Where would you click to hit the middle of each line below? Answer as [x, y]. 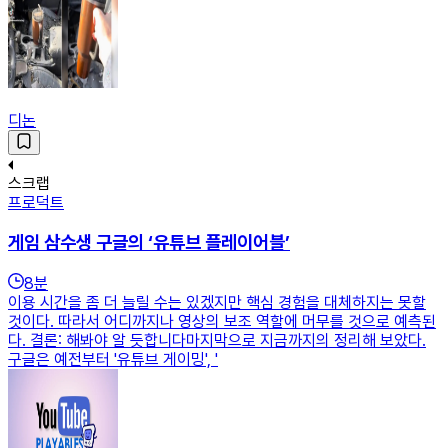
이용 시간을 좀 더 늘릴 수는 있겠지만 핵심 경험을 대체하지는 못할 [217, 302]
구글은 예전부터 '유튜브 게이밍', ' [113, 359]
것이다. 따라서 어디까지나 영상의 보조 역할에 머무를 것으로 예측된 [222, 321]
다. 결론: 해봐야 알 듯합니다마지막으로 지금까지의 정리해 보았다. [217, 340]
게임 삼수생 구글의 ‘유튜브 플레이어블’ [149, 243]
